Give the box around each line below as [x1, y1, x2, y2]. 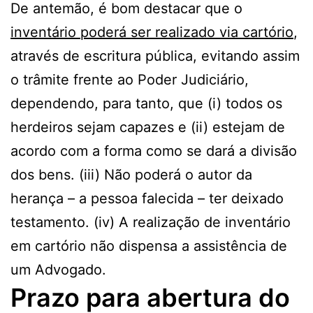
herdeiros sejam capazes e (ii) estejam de [10, 119, 285, 136]
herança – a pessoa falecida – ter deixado [10, 190, 284, 208]
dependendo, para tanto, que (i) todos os [10, 95, 282, 112]
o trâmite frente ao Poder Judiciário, [10, 71, 249, 89]
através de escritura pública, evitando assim [10, 48, 300, 65]
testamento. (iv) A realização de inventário [10, 214, 291, 231]
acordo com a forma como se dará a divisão [10, 143, 297, 160]
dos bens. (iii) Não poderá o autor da [10, 166, 252, 184]
